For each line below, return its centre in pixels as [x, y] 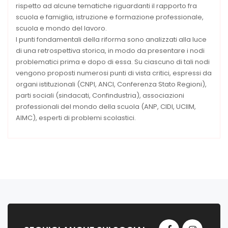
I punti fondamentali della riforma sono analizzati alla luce [111, 40]
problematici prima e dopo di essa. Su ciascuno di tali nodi [113, 62]
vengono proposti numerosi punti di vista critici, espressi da [114, 73]
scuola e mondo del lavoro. [61, 28]
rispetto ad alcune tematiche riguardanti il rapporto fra [106, 6]
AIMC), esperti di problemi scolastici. [76, 118]
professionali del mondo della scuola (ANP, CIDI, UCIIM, [106, 107]
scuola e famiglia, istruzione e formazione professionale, [110, 17]
